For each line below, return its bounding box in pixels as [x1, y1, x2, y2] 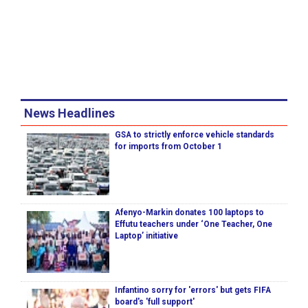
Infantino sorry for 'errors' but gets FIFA [115, 285, 271, 296]
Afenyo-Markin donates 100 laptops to [115, 208, 264, 218]
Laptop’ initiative [115, 231, 178, 241]
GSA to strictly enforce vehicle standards [115, 130, 274, 140]
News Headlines [24, 106, 115, 121]
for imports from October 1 [115, 142, 222, 152]
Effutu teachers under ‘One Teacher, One [115, 219, 272, 230]
